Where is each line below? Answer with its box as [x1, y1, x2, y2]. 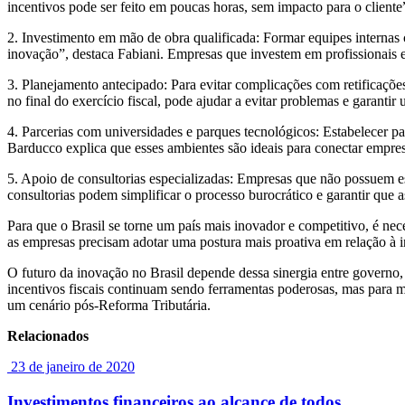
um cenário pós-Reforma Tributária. [7, 297, 214, 313]
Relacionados [7, 327, 89, 344]
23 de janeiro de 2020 [11, 358, 135, 374]
